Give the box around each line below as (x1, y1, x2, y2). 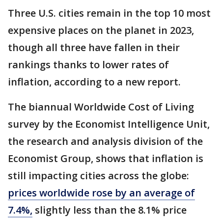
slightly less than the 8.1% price (32, 203, 187, 217)
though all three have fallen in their (8, 41, 180, 54)
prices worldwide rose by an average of (8, 186, 195, 199)
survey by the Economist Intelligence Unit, (8, 117, 210, 131)
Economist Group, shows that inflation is (8, 152, 203, 165)
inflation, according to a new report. (8, 75, 181, 88)
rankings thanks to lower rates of (8, 58, 169, 71)
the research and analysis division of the (8, 135, 203, 148)
